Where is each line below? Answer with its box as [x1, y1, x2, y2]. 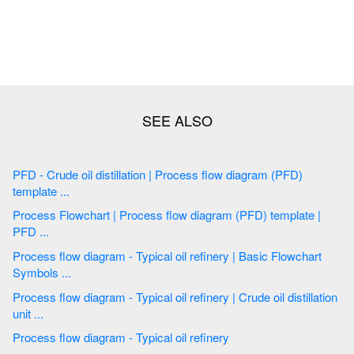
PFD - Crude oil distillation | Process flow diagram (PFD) [13, 165, 81, 183]
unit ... [34, 304, 47, 322]
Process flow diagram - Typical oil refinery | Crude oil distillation [13, 288, 129, 305]
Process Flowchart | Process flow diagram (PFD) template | [13, 206, 113, 224]
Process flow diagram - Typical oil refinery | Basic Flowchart [13, 247, 129, 264]
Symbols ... [62, 263, 74, 281]
